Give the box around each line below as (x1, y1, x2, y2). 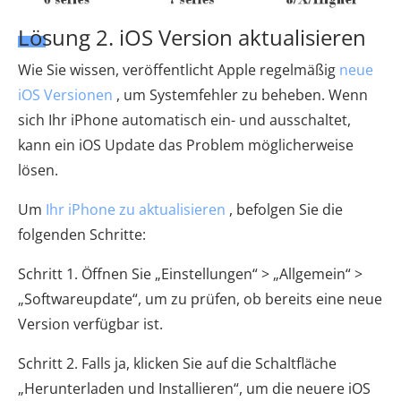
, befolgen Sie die (226, 200, 343, 220)
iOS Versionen (18, 85, 113, 106)
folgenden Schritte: (18, 225, 146, 245)
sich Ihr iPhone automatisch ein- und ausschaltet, (18, 110, 351, 131)
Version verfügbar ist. (18, 314, 163, 335)
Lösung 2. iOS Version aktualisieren (18, 22, 366, 53)
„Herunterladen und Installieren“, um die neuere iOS (18, 379, 371, 399)
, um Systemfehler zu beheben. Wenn (113, 85, 368, 106)
